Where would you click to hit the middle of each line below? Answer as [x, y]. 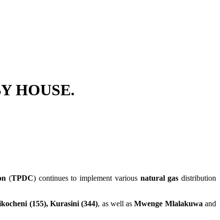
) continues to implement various [85, 178]
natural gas [159, 178]
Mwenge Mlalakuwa [168, 204]
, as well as [116, 204]
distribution [199, 178]
